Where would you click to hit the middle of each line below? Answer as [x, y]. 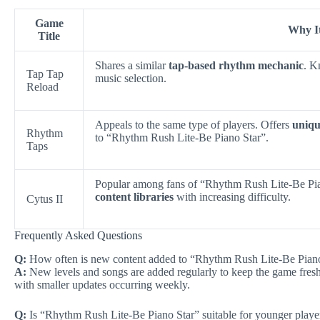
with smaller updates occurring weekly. [102, 284]
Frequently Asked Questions [78, 235]
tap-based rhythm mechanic [236, 65]
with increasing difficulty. [232, 196]
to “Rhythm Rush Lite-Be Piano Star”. [182, 137]
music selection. [131, 78]
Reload [42, 86]
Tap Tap [45, 74]
